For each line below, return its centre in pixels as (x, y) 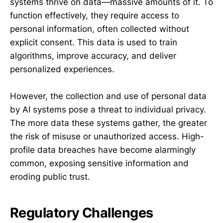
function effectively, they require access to (95, 15)
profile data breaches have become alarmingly (103, 150)
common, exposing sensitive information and (99, 163)
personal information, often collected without (100, 29)
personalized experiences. (62, 69)
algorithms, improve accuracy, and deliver (93, 56)
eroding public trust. (50, 176)
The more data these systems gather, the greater (109, 123)
